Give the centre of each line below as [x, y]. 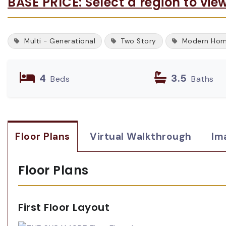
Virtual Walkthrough [141, 136]
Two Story [137, 41]
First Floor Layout [64, 207]
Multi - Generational [59, 41]
